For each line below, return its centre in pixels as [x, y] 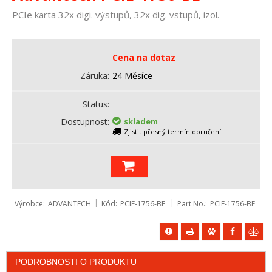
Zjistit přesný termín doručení [173, 131]
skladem [141, 121]
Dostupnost [84, 122]
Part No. [191, 204]
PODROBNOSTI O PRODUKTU [76, 262]
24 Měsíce [133, 76]
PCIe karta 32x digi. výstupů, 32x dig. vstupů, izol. [116, 15]
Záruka [94, 76]
